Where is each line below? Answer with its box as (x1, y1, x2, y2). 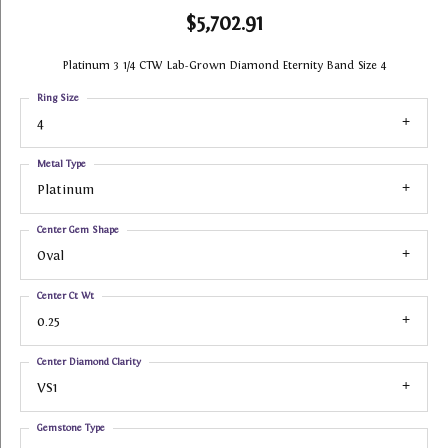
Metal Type (37, 158, 86, 169)
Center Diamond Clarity (37, 356, 141, 367)
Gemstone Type (37, 422, 105, 433)
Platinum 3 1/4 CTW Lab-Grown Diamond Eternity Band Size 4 (62, 59, 386, 71)
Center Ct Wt (37, 290, 94, 301)
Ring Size (37, 92, 79, 103)
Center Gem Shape (37, 224, 119, 235)
